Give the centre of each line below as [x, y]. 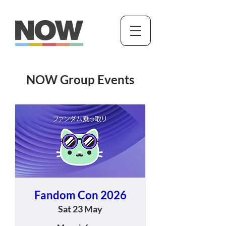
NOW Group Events [80, 79]
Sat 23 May [80, 209]
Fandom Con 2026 [80, 195]
